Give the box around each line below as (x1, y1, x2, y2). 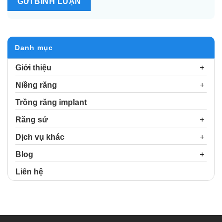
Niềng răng (15, 80, 57, 89)
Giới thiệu (15, 63, 52, 72)
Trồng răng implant (15, 98, 87, 107)
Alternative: (7, 24, 47, 32)
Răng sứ (15, 115, 48, 124)
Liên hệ (15, 167, 43, 176)
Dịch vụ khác (15, 132, 64, 141)
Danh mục (15, 43, 53, 52)
